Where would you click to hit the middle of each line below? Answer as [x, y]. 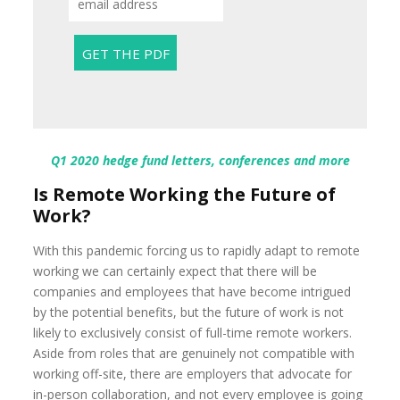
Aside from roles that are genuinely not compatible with [194, 353]
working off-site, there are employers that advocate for [193, 374]
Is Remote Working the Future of [185, 194]
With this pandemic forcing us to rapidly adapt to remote [197, 250]
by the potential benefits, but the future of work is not [189, 312]
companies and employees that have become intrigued [192, 292]
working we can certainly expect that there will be [175, 271]
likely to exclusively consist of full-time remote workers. [193, 333]
